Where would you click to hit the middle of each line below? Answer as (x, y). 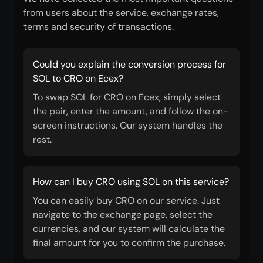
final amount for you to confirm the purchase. (129, 243)
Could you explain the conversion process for (129, 64)
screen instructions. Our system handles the (128, 125)
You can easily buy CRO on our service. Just (126, 200)
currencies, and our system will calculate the (129, 229)
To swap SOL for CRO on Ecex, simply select (127, 97)
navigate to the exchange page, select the (123, 215)
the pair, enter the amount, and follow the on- (131, 111)
